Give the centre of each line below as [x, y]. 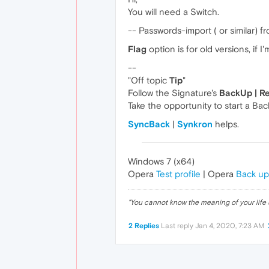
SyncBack [149, 124]
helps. [226, 124]
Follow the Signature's [174, 93]
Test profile [178, 174]
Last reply [178, 226]
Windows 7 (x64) [161, 162]
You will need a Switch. [174, 12]
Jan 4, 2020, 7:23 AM [230, 226]
